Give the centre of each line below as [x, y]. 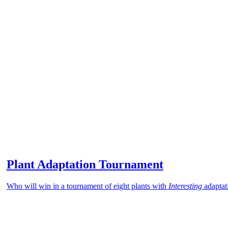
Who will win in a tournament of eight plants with [87, 186]
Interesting [185, 186]
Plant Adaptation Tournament [85, 164]
